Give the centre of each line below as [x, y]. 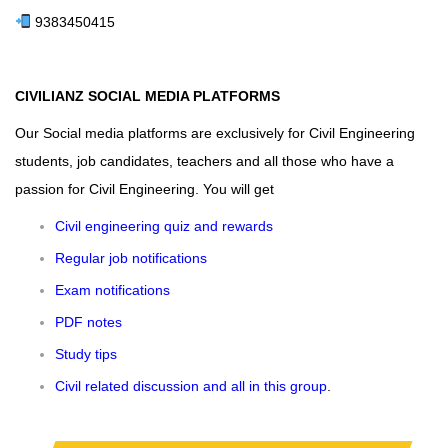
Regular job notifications [131, 257]
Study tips [86, 353]
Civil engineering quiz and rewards [164, 225]
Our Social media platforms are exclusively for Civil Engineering [215, 132]
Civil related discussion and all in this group [191, 385]
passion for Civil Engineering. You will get [144, 188]
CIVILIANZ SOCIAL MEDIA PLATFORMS [147, 95]
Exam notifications [112, 289]
